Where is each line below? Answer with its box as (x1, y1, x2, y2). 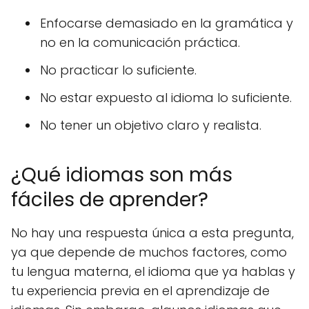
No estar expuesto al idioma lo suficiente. (40, 89, 292, 106)
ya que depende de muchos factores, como (11, 243, 287, 261)
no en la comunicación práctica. (40, 34, 240, 51)
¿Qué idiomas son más (11, 161, 232, 188)
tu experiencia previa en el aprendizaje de (11, 282, 270, 299)
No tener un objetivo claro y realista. (40, 117, 261, 134)
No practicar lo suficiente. (40, 61, 197, 79)
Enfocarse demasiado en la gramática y (40, 14, 293, 32)
